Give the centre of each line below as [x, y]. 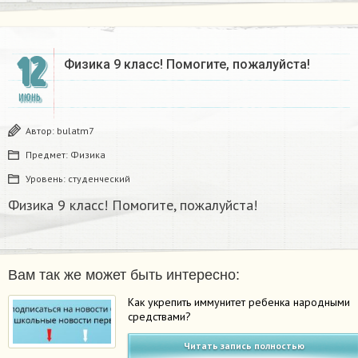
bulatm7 [76, 130]
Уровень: [47, 178]
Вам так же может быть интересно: [124, 274]
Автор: [41, 130]
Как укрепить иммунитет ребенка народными [239, 302]
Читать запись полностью [245, 345]
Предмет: [48, 154]
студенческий [99, 178]
